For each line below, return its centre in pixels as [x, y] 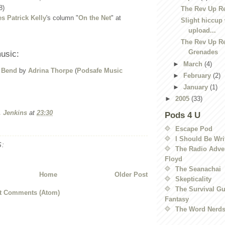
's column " [62, 18]
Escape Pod [194, 129]
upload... [202, 30]
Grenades [203, 52]
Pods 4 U [183, 116]
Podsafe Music [100, 71]
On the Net [95, 18]
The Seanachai [198, 169]
